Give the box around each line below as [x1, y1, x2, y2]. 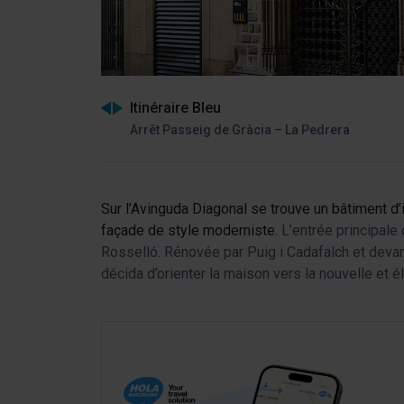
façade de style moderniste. [101, 222, 278, 239]
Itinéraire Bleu [130, 98, 221, 116]
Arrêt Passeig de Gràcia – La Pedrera [130, 122, 350, 137]
